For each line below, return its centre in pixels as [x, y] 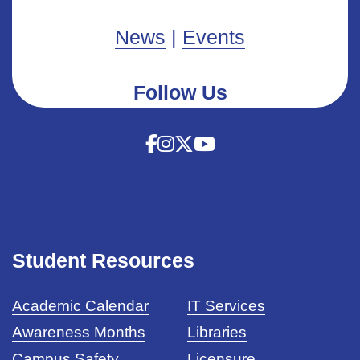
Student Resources [103, 260]
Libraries [217, 332]
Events [214, 37]
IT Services [227, 306]
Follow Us [180, 92]
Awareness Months [79, 332]
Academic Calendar [80, 306]
